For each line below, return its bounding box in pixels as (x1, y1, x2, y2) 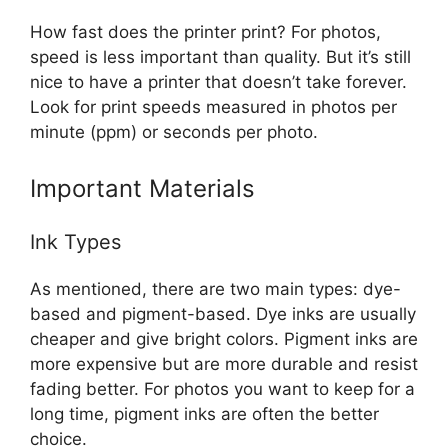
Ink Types (30, 229, 121, 254)
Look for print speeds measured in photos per (30, 97, 397, 118)
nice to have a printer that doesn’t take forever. (30, 72, 407, 93)
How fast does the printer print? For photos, (30, 22, 381, 43)
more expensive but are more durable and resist (30, 353, 418, 374)
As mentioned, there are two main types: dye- (30, 278, 401, 299)
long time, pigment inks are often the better (30, 403, 379, 424)
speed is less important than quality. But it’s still (30, 47, 411, 68)
